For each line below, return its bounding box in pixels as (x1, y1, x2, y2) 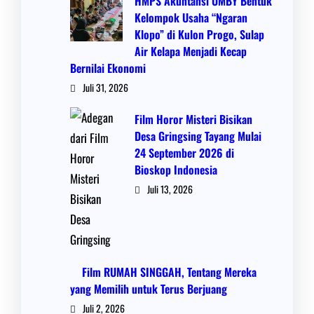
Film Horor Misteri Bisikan (135, 110, 252, 128)
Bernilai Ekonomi (70, 59, 146, 76)
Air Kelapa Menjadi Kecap (135, 42, 247, 60)
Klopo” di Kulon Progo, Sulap (135, 25, 264, 43)
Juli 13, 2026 (147, 182, 193, 196)
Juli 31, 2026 (83, 80, 128, 95)
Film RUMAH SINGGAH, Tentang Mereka (82, 263, 257, 280)
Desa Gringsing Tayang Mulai (135, 127, 261, 144)
